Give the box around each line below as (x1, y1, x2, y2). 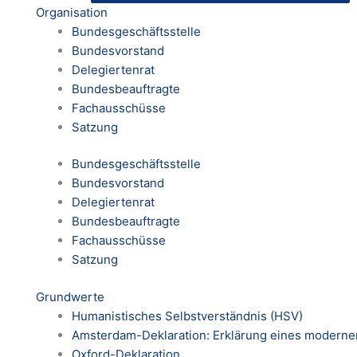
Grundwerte (36, 288, 104, 304)
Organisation (36, 4, 108, 20)
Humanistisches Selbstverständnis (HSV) (72, 308, 303, 324)
